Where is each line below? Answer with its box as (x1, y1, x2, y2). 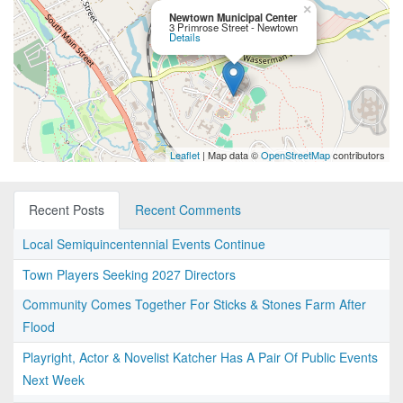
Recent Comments (135, 201, 241, 219)
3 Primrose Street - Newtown (169, 20, 298, 35)
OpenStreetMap (261, 148, 330, 163)
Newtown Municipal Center (169, 10, 297, 25)
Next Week (22, 371, 85, 390)
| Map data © (200, 148, 261, 163)
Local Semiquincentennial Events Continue (22, 235, 265, 254)
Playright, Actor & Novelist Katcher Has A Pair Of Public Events (22, 348, 378, 367)
